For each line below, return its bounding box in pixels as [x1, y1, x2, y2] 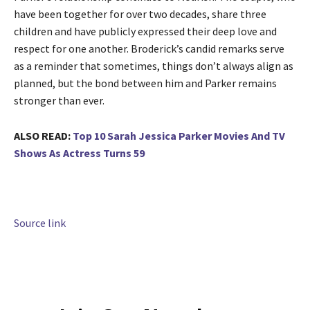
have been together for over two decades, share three [14, 7, 266, 21]
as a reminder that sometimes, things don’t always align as [14, 59, 293, 73]
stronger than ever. [14, 93, 104, 108]
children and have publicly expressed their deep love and [14, 24, 277, 39]
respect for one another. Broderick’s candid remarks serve [14, 42, 284, 56]
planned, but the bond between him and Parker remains [14, 76, 277, 91]
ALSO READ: [14, 129, 71, 143]
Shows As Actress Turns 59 [14, 146, 145, 161]
